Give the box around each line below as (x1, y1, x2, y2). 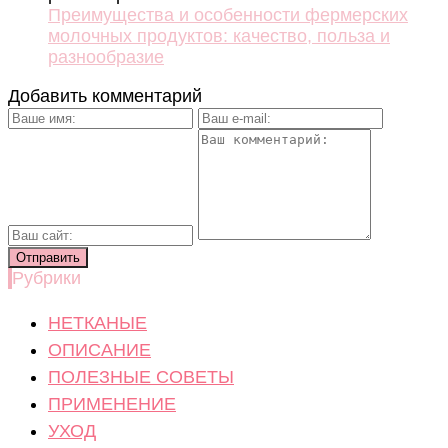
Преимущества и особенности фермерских (48, 5, 408, 26)
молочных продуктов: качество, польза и (48, 26, 390, 47)
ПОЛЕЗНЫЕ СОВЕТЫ (48, 367, 234, 388)
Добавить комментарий (8, 86, 202, 107)
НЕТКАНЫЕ (48, 313, 147, 334)
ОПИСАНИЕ (48, 340, 151, 361)
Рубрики (12, 268, 81, 289)
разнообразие (48, 47, 164, 68)
